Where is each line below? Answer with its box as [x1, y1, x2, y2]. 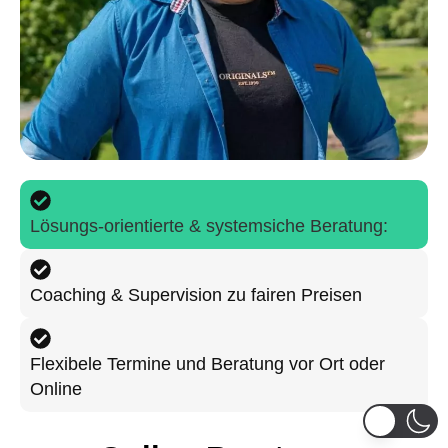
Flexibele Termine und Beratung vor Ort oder [30, 354, 385, 375]
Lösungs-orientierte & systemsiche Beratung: [30, 216, 388, 237]
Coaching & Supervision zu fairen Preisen [30, 285, 362, 306]
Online [30, 379, 82, 400]
